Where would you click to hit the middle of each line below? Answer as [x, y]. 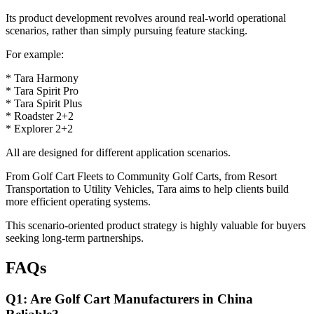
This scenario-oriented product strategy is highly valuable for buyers [156, 226]
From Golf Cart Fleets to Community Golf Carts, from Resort [141, 177]
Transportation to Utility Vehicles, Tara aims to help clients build [147, 189]
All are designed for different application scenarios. [118, 153]
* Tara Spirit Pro [42, 91]
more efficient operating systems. [78, 202]
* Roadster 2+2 [40, 116]
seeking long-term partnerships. [75, 238]
